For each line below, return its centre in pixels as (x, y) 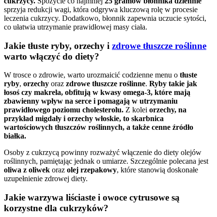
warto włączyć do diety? (52, 56)
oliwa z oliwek (27, 170)
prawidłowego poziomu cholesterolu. (64, 110)
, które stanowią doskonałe (157, 170)
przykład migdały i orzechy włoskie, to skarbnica (84, 119)
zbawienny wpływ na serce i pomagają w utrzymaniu (91, 101)
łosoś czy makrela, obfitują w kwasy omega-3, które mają (97, 93)
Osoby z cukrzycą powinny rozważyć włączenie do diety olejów (103, 153)
